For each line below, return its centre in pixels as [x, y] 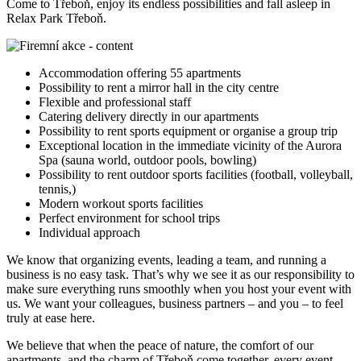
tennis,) [57, 189]
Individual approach [89, 232]
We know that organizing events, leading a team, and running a [166, 259]
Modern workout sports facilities [121, 203]
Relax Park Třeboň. [56, 18]
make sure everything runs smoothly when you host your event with [179, 288]
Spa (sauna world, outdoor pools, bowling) [147, 160]
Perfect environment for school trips [129, 218]
